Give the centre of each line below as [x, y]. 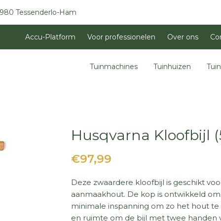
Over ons [183, 37]
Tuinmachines [114, 67]
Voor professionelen [121, 37]
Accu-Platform [50, 37]
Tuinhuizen [172, 67]
